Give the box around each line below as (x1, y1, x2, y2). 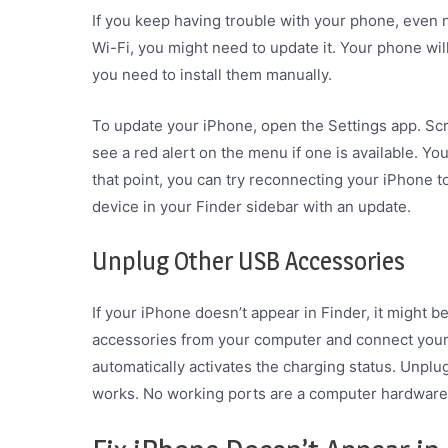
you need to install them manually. (92, 64, 332, 84)
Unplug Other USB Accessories (92, 245, 405, 276)
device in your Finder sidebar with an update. (92, 196, 411, 216)
